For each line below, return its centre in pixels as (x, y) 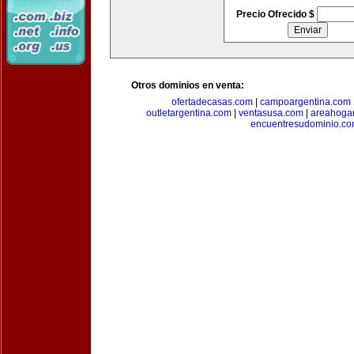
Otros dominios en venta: (188, 85)
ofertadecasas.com (212, 102)
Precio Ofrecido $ (276, 14)
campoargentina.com (305, 102)
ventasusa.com (271, 113)
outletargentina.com (189, 113)
